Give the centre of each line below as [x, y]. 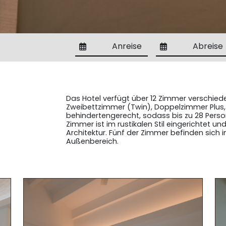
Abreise [208, 46]
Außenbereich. [92, 141]
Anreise [127, 46]
